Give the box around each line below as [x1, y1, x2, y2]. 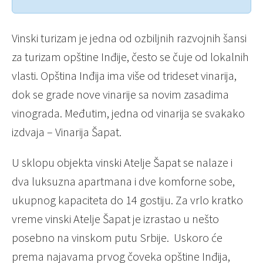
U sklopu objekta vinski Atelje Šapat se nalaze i [12, 154, 232, 170]
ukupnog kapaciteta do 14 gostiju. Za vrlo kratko [12, 192, 243, 207]
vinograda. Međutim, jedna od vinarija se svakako [12, 105, 245, 120]
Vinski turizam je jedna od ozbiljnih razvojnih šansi [12, 30, 247, 45]
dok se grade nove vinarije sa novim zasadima [12, 86, 229, 102]
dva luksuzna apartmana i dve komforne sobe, [12, 173, 235, 188]
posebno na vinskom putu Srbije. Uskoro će [12, 230, 222, 245]
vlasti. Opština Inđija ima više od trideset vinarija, [12, 68, 237, 83]
